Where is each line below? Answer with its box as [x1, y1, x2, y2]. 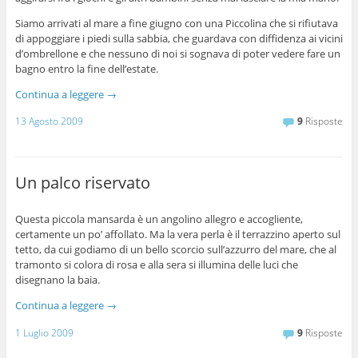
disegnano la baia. [14, 272, 100, 287]
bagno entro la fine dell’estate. [14, 61, 158, 76]
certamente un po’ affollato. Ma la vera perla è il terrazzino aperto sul [14, 226, 340, 241]
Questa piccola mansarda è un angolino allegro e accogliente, [14, 211, 303, 226]
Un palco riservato [14, 172, 150, 194]
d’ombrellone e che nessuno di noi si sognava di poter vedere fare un [14, 46, 340, 61]
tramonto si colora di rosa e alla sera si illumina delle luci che [14, 257, 298, 272]
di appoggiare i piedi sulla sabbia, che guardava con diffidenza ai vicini [14, 30, 343, 46]
